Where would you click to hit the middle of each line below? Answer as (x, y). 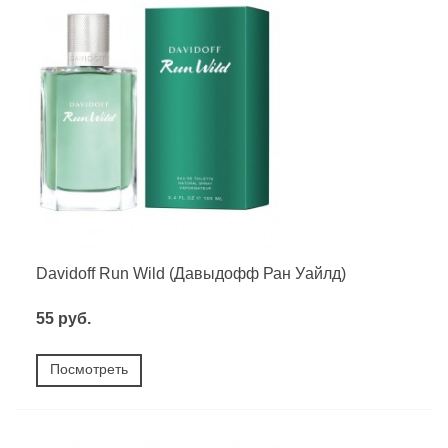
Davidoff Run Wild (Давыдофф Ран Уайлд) (191, 274)
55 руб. (63, 319)
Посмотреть (89, 369)
